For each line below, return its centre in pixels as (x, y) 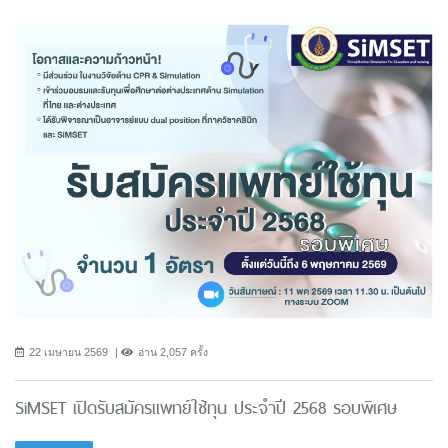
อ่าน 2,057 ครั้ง (173, 351)
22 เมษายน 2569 (68, 351)
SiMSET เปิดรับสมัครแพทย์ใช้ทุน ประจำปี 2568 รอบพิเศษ (206, 407)
